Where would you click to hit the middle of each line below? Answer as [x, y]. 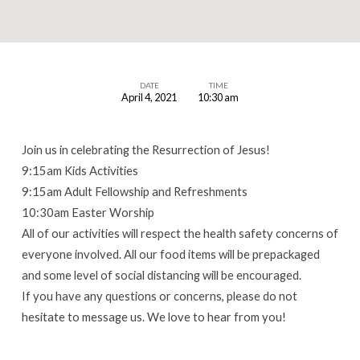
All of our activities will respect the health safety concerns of [180, 233]
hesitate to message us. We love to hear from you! [153, 316]
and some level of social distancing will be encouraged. [161, 274]
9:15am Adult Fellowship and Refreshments [134, 191]
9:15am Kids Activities [80, 170]
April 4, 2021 [149, 97]
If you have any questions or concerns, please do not [159, 295]
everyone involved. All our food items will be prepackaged [170, 254]
